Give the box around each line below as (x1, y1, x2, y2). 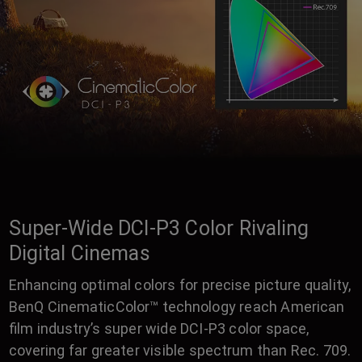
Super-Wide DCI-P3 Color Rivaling (8, 217, 309, 241)
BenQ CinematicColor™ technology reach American (8, 298, 345, 316)
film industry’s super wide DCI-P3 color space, (8, 320, 309, 338)
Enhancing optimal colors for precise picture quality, (8, 276, 351, 294)
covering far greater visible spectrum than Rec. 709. (8, 342, 351, 360)
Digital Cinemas (8, 242, 150, 266)
